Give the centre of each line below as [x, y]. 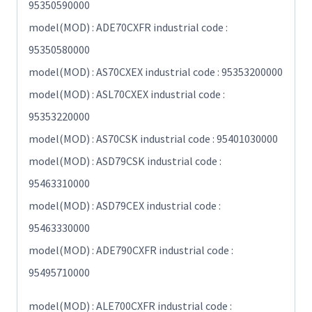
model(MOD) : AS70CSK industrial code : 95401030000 [153, 139]
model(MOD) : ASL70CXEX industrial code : [127, 94]
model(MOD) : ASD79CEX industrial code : [125, 206]
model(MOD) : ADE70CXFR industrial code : [128, 28]
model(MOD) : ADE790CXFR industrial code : [131, 250]
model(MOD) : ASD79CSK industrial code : [125, 161]
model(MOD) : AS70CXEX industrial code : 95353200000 [156, 72]
